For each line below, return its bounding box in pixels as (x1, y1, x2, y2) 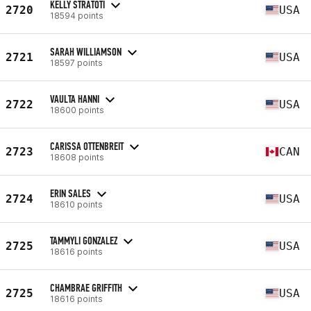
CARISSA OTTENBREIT (50, 139, 124, 153)
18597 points (50, 57, 103, 68)
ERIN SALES (50, 186, 91, 200)
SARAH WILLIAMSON (50, 44, 121, 58)
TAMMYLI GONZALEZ (50, 233, 117, 247)
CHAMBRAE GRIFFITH (50, 280, 122, 294)
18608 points (50, 151, 104, 162)
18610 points (50, 199, 103, 210)
